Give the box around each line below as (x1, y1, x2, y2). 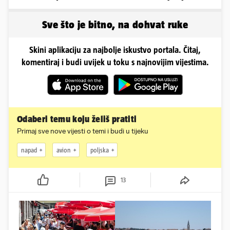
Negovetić (17, 10, 53, 20)
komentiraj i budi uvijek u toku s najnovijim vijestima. (21, 57, 209, 67)
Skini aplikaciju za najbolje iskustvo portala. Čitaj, (29, 45, 201, 55)
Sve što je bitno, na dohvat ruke (42, 18, 188, 31)
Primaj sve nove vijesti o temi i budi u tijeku (17, 127, 148, 136)
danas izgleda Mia (17, 1, 85, 11)
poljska (90, 146, 109, 154)
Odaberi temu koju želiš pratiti (17, 114, 137, 125)
